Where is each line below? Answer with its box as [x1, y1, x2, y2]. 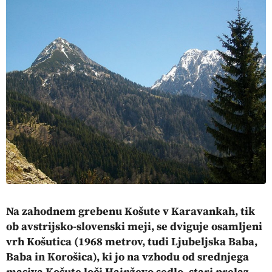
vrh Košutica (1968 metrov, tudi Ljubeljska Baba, [6, 234, 257, 249]
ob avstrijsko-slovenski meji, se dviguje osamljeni [6, 219, 262, 234]
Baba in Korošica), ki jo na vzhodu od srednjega [6, 249, 249, 264]
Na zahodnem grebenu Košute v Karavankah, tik [6, 203, 255, 219]
